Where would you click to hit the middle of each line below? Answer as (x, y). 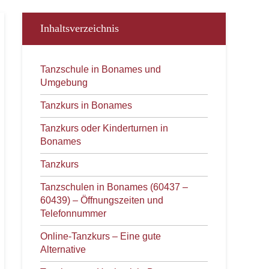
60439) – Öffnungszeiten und (102, 200)
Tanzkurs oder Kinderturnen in (104, 128)
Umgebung (64, 83)
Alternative (63, 249)
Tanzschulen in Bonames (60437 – (114, 187)
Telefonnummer (73, 213)
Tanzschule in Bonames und (101, 69)
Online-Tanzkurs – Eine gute (101, 236)
